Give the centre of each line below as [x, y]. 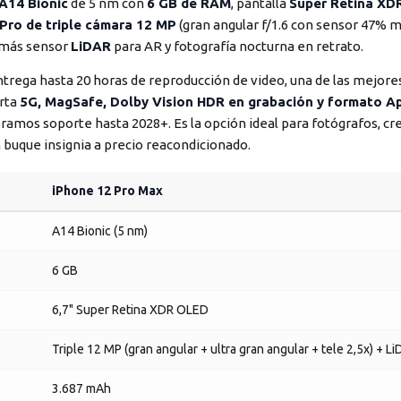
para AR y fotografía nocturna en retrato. [237, 46]
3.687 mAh [81, 388]
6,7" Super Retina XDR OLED [130, 310]
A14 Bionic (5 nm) [100, 231]
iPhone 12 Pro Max [107, 191]
